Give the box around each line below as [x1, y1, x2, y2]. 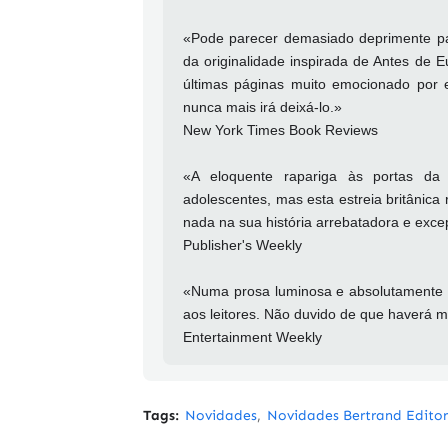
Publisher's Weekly [183, 237, 302, 254]
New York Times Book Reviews [183, 122, 378, 139]
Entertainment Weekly [183, 329, 322, 346]
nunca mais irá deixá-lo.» [183, 99, 342, 116]
